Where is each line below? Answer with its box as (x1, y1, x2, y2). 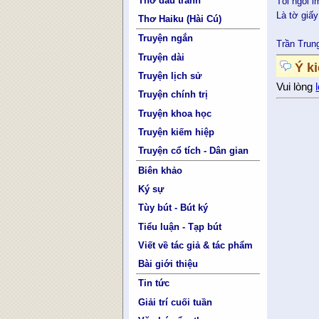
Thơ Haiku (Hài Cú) (138, 14, 222, 25)
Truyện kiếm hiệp (138, 126, 215, 137)
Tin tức (138, 278, 170, 289)
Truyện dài (138, 51, 185, 63)
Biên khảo (138, 164, 183, 176)
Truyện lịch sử (138, 70, 202, 82)
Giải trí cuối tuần (138, 296, 213, 308)
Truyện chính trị (138, 89, 209, 100)
